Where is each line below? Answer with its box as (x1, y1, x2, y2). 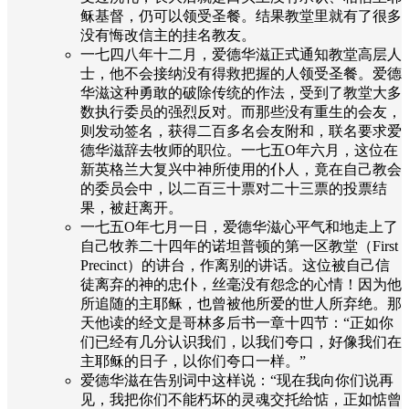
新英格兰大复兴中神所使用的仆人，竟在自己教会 (80, 161, 402, 177)
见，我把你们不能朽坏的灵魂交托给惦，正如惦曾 (80, 391, 402, 407)
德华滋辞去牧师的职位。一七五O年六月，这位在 (80, 142, 398, 158)
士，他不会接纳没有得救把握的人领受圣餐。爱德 (80, 65, 402, 81)
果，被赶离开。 (80, 199, 183, 215)
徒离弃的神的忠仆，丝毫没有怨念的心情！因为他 (80, 276, 402, 292)
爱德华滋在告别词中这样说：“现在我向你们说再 (80, 372, 393, 388)
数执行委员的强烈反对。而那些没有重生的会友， (80, 103, 402, 120)
